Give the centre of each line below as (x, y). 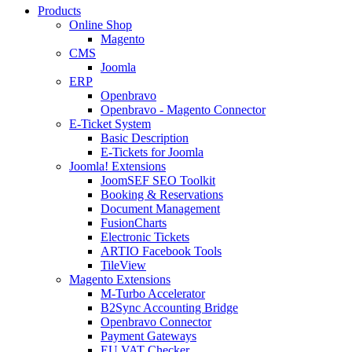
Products (59, 11)
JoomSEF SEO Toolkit (158, 181)
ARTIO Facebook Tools (161, 251)
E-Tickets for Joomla (152, 152)
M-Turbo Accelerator (153, 294)
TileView (123, 266)
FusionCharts (134, 223)
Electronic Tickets (145, 237)
